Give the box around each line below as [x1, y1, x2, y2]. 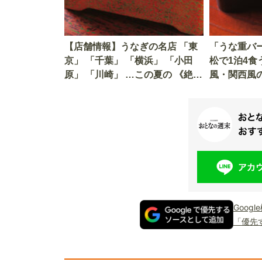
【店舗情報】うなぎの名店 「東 [64, 42, 198, 52]
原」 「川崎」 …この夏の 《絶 [64, 70, 193, 80]
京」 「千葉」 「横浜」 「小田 [64, 56, 193, 66]
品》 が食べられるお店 [64, 84, 160, 94]
